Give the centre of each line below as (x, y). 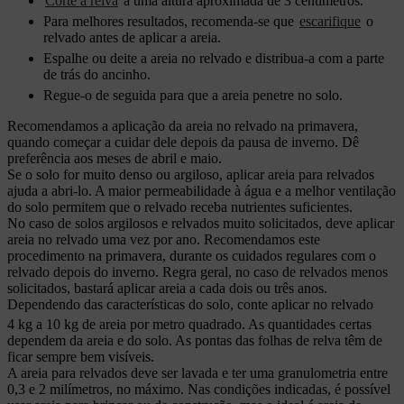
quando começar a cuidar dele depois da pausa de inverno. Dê (183, 142)
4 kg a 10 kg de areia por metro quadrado (124, 325)
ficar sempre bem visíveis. (81, 357)
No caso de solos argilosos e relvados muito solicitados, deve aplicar (201, 223)
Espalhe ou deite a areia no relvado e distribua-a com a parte (214, 58)
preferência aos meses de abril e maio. (115, 158)
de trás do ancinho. (97, 74)
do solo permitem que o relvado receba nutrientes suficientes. (180, 207)
